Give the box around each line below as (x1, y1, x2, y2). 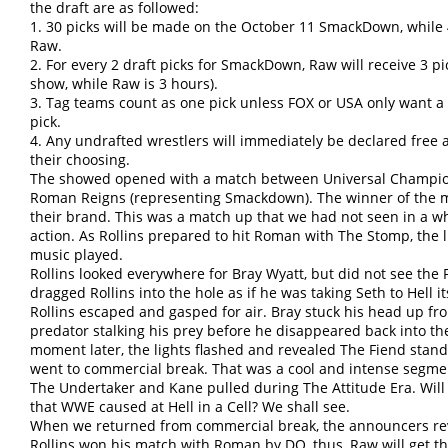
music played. (30, 245, 123, 265)
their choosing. (30, 150, 130, 170)
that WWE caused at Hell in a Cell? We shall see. (30, 397, 350, 417)
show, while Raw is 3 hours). (30, 74, 218, 94)
